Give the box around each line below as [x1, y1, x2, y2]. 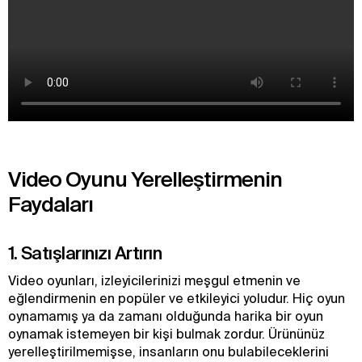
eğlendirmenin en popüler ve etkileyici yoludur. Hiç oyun [8, 291, 345, 305]
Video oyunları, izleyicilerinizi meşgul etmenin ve [8, 273, 301, 288]
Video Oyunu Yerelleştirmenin [8, 167, 282, 191]
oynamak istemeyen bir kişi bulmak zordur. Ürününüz [8, 326, 325, 341]
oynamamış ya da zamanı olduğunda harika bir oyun [8, 309, 323, 323]
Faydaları [8, 192, 93, 216]
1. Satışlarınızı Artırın [8, 242, 162, 263]
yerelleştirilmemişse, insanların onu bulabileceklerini [8, 344, 329, 359]
